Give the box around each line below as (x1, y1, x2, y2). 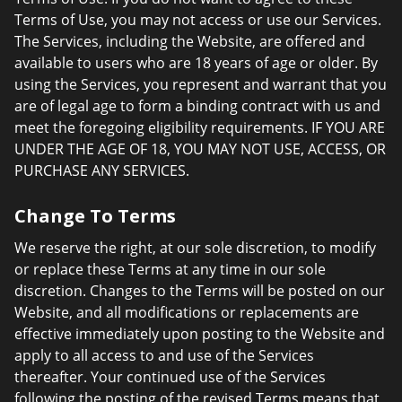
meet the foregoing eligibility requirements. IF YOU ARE (14, 118, 385, 137)
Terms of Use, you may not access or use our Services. (14, 10, 381, 30)
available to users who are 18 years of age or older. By (14, 53, 378, 73)
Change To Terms (14, 204, 176, 228)
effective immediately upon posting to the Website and (14, 324, 385, 344)
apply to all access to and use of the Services (14, 345, 314, 365)
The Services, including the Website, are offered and (14, 31, 365, 51)
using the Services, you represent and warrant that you (14, 74, 387, 94)
